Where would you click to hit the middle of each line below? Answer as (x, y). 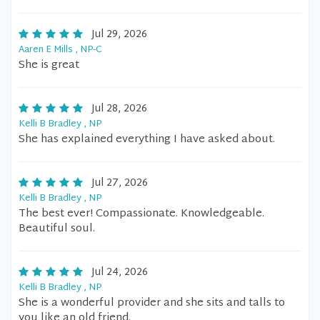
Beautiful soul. (57, 229)
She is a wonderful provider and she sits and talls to (152, 303)
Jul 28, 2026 (119, 109)
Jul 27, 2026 (120, 183)
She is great (49, 65)
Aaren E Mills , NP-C (60, 50)
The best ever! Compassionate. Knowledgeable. (141, 214)
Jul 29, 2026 (119, 35)
